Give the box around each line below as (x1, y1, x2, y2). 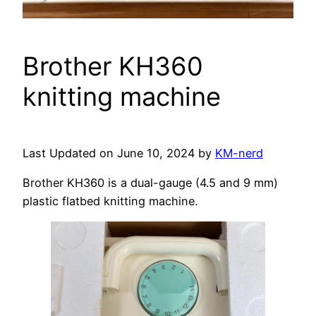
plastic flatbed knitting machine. (23, 193, 197, 208)
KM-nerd (215, 145, 263, 160)
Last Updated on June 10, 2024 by (23, 145, 215, 160)
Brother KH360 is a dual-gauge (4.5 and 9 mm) (23, 175, 278, 190)
